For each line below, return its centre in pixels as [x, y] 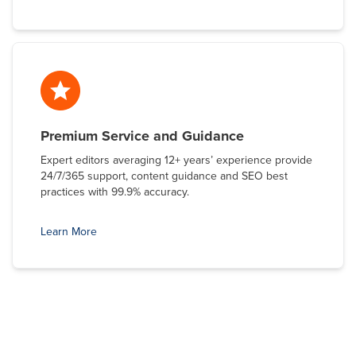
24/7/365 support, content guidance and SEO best [164, 176]
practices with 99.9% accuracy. [116, 192]
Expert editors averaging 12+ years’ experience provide [176, 160]
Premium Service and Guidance [144, 136]
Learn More [69, 232]
